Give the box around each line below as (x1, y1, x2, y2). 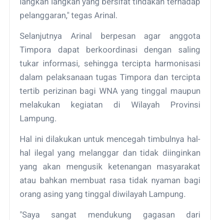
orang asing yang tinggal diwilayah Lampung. (20, 189, 186, 199)
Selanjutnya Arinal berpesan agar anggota (20, 30, 200, 41)
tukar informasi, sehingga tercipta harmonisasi (20, 58, 200, 68)
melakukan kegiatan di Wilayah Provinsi (20, 99, 200, 110)
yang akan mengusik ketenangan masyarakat (20, 161, 200, 171)
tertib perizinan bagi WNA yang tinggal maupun (20, 85, 200, 96)
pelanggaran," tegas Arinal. (20, 10, 118, 20)
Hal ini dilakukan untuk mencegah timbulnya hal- (20, 134, 200, 144)
